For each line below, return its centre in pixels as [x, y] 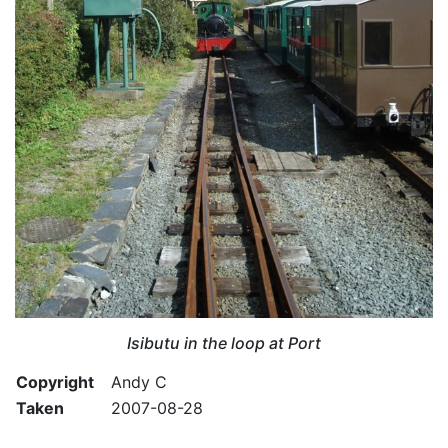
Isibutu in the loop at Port [224, 342]
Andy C [139, 381]
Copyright [55, 381]
